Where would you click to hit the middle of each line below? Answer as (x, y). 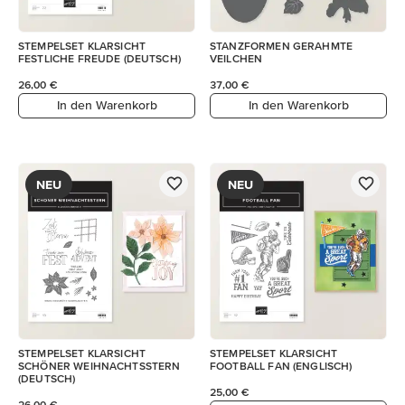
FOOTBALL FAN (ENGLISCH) (281, 365)
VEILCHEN (236, 58)
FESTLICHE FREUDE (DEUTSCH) (99, 58)
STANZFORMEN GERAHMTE (281, 45)
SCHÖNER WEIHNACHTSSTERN (99, 365)
